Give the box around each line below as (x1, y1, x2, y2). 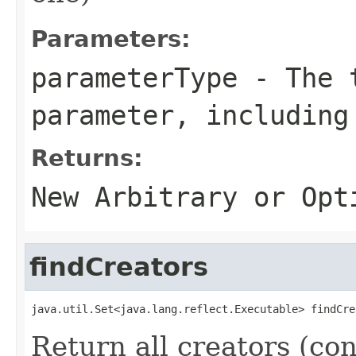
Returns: (31, 144, 143, 172)
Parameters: (31, 25, 191, 52)
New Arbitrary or (31, 180, 301, 213)
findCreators (29, 252, 208, 281)
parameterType (31, 61, 238, 94)
